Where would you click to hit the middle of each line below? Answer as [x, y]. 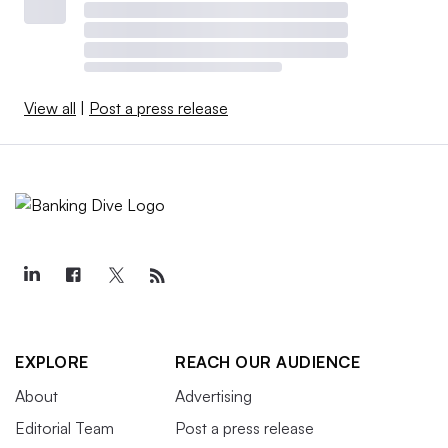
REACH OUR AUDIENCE [267, 361]
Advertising [213, 395]
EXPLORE [52, 361]
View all [50, 107]
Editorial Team [64, 427]
